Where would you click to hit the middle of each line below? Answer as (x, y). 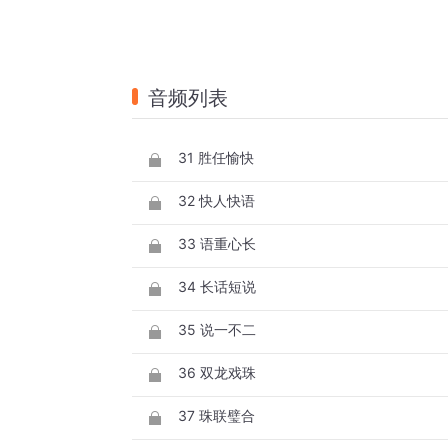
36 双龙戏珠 (217, 373)
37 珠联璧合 (216, 416)
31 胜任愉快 (216, 158)
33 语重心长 (217, 244)
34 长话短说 (217, 287)
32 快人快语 (216, 201)
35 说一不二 (217, 330)
